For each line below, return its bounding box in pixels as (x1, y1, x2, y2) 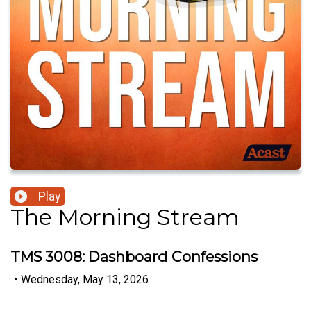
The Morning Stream (10, 203, 239, 231)
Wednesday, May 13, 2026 (21, 272, 149, 286)
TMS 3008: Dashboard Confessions (10, 248, 258, 266)
